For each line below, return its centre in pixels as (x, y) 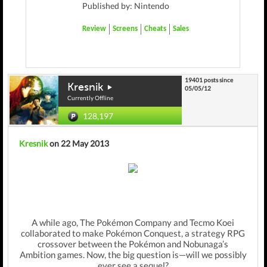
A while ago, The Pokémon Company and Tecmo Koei (133, 223)
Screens (125, 29)
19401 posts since (209, 80)
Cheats (155, 29)
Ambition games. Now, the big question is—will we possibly (133, 255)
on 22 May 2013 (78, 143)
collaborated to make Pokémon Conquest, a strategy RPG (133, 233)
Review (94, 29)
